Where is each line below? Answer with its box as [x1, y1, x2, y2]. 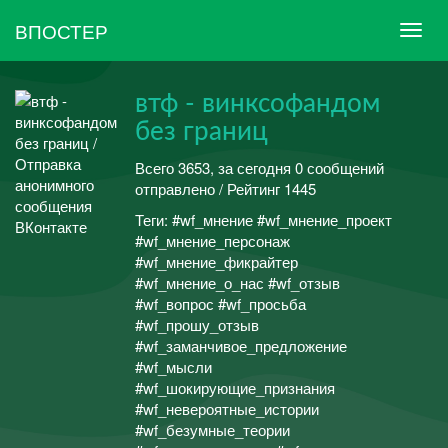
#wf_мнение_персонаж [135, 230, 290, 251]
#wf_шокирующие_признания [135, 377, 335, 398]
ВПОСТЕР [15, 16, 108, 44]
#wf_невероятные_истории [135, 398, 319, 419]
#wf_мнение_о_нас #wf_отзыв [135, 272, 340, 293]
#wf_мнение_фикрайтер [135, 251, 298, 272]
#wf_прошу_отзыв [135, 314, 259, 335]
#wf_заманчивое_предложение [135, 335, 347, 356]
